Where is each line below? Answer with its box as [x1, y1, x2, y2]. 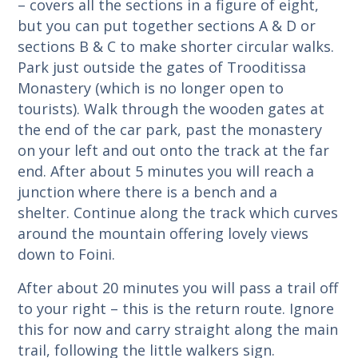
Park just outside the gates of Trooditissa [18, 57, 307, 77]
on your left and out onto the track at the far [18, 140, 330, 160]
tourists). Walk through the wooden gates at [18, 98, 325, 118]
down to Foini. [18, 244, 116, 264]
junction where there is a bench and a [18, 181, 278, 201]
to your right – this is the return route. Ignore [18, 298, 335, 318]
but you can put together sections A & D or [18, 15, 316, 35]
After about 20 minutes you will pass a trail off [18, 277, 339, 297]
